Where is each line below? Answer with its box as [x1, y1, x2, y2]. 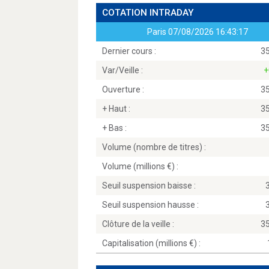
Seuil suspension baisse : [102, 181, 196, 190]
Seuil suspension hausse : [102, 200, 199, 210]
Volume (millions [102, 162, 167, 171]
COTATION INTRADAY [102, 7, 194, 18]
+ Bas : [102, 123, 127, 133]
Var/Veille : [102, 65, 143, 75]
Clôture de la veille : [102, 219, 174, 229]
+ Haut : [102, 104, 130, 113]
